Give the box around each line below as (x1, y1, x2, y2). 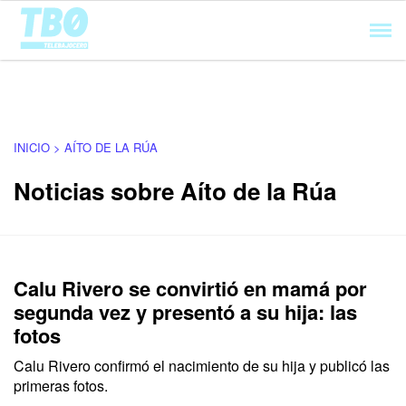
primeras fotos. (14, 375, 108, 396)
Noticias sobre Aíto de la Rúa (14, 174, 336, 208)
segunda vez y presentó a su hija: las (14, 297, 357, 326)
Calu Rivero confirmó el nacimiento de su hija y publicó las (14, 355, 390, 376)
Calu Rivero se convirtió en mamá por (14, 274, 367, 303)
